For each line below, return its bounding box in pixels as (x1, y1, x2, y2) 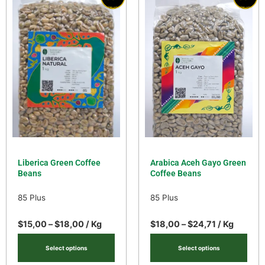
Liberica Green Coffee (18, 157, 101, 167)
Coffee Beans (150, 168, 202, 178)
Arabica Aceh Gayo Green (150, 157, 247, 167)
